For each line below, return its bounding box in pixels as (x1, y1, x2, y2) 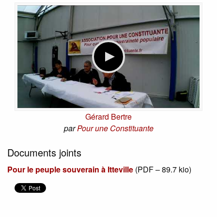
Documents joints (7, 145, 81, 159)
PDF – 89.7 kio (138, 163, 189, 175)
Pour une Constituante (77, 122, 154, 134)
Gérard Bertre (85, 110, 132, 122)
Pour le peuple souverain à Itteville (7, 163, 133, 175)
